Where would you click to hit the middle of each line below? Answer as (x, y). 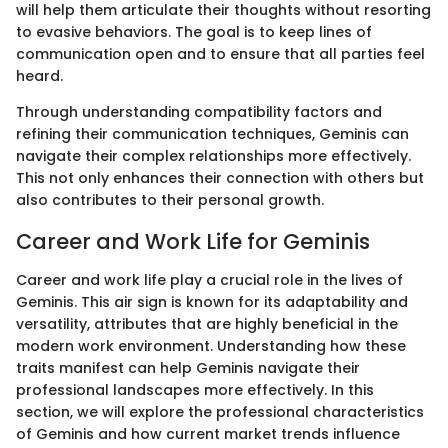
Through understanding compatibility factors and (199, 112)
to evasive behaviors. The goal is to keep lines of (194, 32)
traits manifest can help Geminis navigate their (188, 367)
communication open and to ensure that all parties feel (220, 54)
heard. (39, 76)
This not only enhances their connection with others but (220, 178)
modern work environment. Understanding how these (211, 345)
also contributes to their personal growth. (170, 200)
